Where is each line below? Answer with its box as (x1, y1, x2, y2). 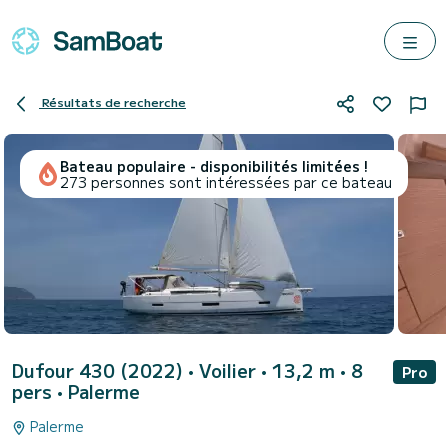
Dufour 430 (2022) (12, 357, 188, 383)
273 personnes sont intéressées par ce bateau (60, 172, 392, 192)
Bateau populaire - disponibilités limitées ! (60, 156, 368, 176)
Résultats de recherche (42, 93, 186, 111)
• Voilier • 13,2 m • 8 (188, 357, 363, 383)
